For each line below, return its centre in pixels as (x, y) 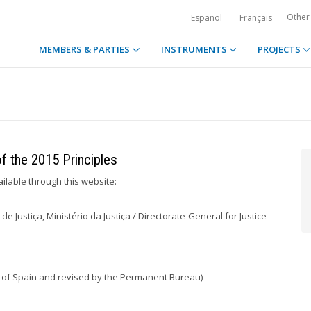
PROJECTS (280, 49)
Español (207, 18)
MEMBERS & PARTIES (86, 49)
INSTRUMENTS (195, 49)
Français (256, 18)
